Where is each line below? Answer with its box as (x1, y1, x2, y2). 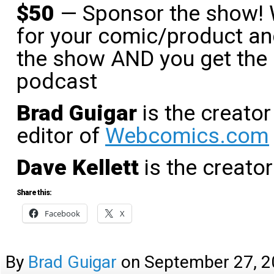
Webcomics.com (105, 123, 269, 149)
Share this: (17, 188, 51, 197)
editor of (17, 123, 105, 149)
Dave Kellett (17, 155, 139, 180)
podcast (17, 68, 97, 94)
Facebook (45, 208, 80, 219)
